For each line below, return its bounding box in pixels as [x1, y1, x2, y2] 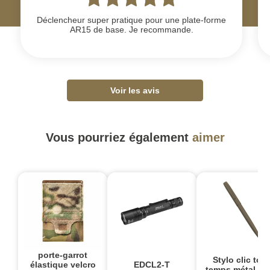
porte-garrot [38, 250, 87, 260]
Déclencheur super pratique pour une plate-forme [37, 14, 227, 25]
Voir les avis [110, 86, 160, 96]
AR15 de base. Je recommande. [69, 24, 193, 34]
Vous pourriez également [45, 131, 192, 145]
